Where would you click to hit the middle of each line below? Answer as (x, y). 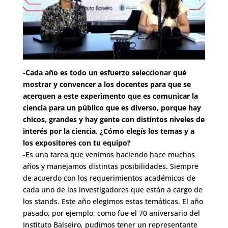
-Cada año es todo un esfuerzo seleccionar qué (104, 73)
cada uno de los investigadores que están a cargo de (112, 190)
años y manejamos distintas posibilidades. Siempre (110, 166)
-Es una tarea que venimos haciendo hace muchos (109, 155)
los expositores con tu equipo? (77, 143)
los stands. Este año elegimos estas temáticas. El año (113, 202)
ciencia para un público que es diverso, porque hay (112, 108)
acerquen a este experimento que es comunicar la (110, 96)
